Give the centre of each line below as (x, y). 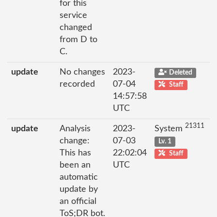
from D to (78, 39)
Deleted (180, 72)
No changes (82, 72)
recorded (77, 84)
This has (75, 153)
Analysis (75, 129)
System (170, 129)
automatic (79, 177)
